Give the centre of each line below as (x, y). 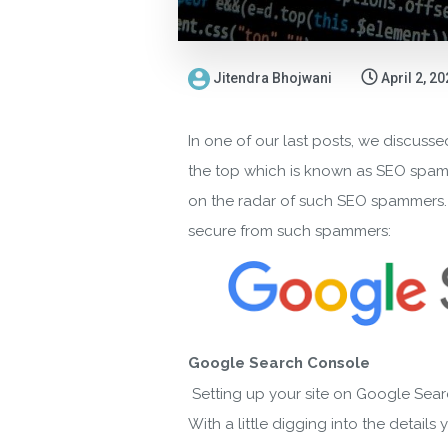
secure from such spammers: (289, 231)
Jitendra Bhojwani (272, 78)
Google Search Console (279, 362)
